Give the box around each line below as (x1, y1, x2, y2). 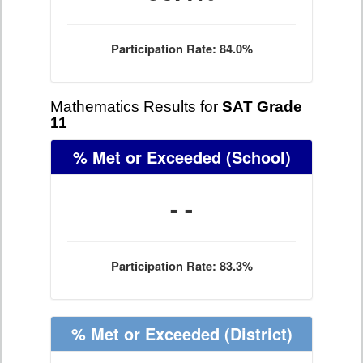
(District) (219, 322, 293, 345)
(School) (220, 145, 291, 169)
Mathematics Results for (50, 98, 222, 115)
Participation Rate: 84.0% (110, 41, 253, 58)
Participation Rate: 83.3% (110, 258, 253, 275)
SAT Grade (222, 98, 302, 115)
